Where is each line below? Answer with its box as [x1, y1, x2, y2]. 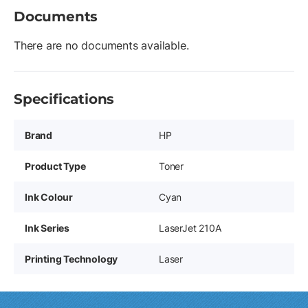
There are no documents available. [14, 38, 189, 52]
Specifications [14, 91, 115, 107]
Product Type [25, 160, 86, 172]
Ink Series [25, 222, 69, 234]
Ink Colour [25, 191, 73, 203]
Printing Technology [25, 253, 118, 265]
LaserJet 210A [159, 222, 221, 234]
